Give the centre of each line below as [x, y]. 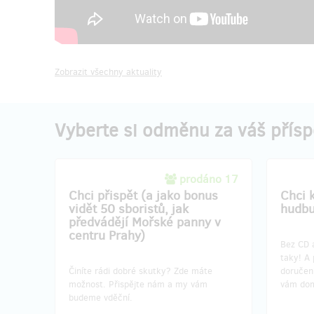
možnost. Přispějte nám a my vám [138, 284]
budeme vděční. [101, 297]
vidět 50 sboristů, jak [129, 209]
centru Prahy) [107, 235]
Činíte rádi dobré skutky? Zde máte [141, 271]
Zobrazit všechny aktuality [108, 71]
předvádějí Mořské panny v [145, 222]
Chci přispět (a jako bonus [143, 195]
